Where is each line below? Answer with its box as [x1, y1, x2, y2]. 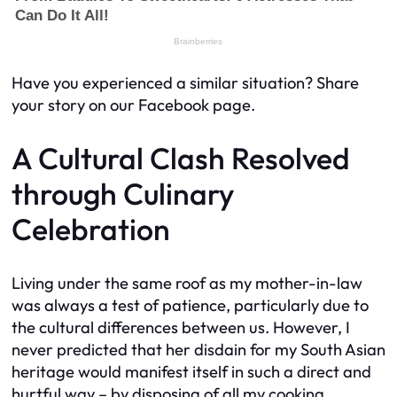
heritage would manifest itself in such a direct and [12, 362, 371, 382]
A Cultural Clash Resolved [12, 139, 350, 177]
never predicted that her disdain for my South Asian [12, 339, 385, 360]
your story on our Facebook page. [12, 95, 255, 115]
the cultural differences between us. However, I [12, 317, 350, 338]
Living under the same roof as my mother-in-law [12, 273, 362, 293]
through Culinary [12, 175, 234, 213]
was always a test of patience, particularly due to [12, 295, 369, 315]
